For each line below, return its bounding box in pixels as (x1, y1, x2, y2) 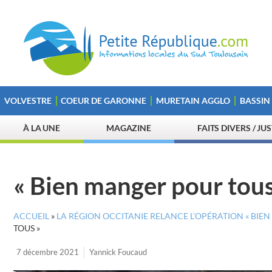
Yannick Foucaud (89, 247, 147, 257)
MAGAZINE (106, 123, 152, 133)
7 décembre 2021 (16, 247, 79, 257)
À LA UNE (22, 123, 61, 133)
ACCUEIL (13, 211, 49, 221)
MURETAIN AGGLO (155, 95, 230, 106)
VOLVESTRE (4, 95, 52, 106)
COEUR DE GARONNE (61, 95, 147, 106)
